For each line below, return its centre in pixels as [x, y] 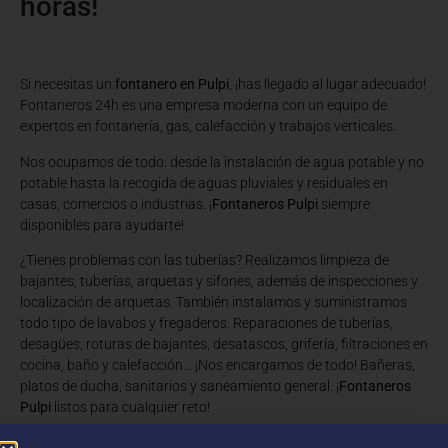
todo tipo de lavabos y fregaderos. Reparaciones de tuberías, [206, 323]
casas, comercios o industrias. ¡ [116, 203]
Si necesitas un [67, 84]
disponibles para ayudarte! [102, 224]
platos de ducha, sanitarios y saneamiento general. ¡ [179, 386]
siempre [344, 203]
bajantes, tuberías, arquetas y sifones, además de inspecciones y [219, 281]
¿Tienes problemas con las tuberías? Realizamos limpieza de [204, 260]
